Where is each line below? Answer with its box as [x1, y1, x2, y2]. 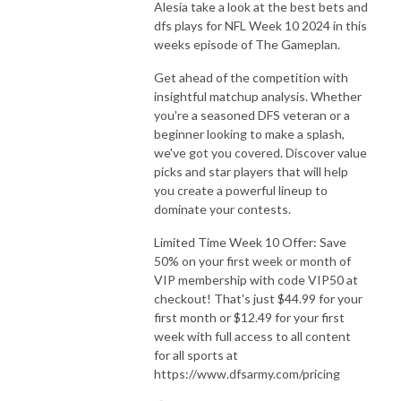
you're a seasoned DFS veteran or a [154, 107, 350, 123]
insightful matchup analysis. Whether [154, 88, 362, 104]
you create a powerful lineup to [154, 182, 328, 198]
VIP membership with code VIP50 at [154, 271, 358, 287]
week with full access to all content [154, 328, 351, 344]
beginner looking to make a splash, [154, 125, 345, 141]
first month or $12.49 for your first [154, 309, 345, 325]
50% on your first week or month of [154, 252, 351, 269]
